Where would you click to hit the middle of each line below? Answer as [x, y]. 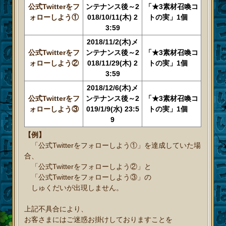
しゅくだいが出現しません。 [74, 188]
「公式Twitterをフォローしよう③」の [88, 177]
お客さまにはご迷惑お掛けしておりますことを [99, 220]
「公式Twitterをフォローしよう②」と [88, 167]
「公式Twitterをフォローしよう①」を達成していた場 [113, 146]
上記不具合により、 [56, 209]
